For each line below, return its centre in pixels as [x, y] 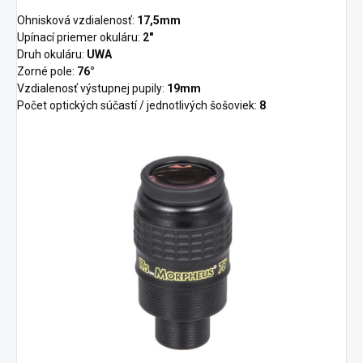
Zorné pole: [46, 72]
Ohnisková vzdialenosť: [76, 21]
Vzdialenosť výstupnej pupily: [91, 89]
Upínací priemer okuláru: [79, 38]
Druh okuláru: [51, 55]
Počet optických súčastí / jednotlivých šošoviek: [137, 106]
